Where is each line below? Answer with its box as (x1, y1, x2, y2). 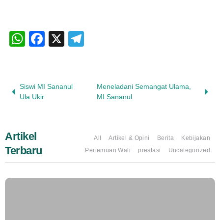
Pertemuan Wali (85, 147, 131, 154)
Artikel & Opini (109, 135, 150, 142)
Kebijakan (181, 135, 210, 142)
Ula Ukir (20, 93, 45, 101)
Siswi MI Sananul (20, 82, 73, 91)
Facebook (45, 30, 114, 48)
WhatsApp (25, 30, 98, 48)
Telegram (84, 30, 149, 48)
